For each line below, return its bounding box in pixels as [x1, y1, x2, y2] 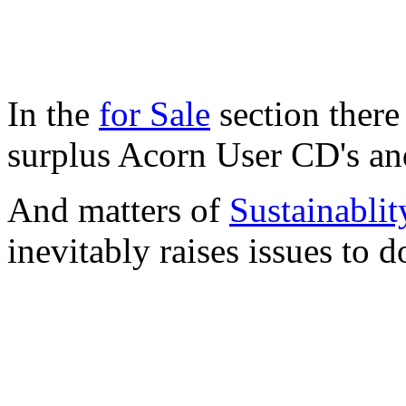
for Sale [99, 93, 210, 133]
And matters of [7, 189, 229, 229]
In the [7, 93, 99, 133]
